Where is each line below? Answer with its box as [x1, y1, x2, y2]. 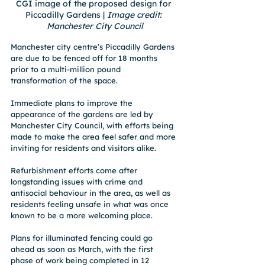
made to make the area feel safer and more [11, 131, 178, 141]
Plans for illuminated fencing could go [11, 232, 155, 243]
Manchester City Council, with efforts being [11, 120, 176, 130]
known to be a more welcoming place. [11, 210, 153, 220]
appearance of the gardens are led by [11, 109, 156, 119]
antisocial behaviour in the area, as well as [11, 188, 173, 198]
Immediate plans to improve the [11, 98, 135, 108]
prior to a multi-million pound [11, 64, 123, 74]
